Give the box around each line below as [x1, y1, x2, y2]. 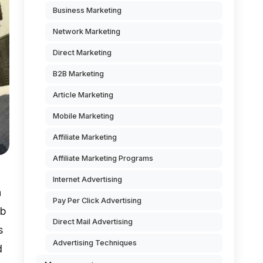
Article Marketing [53, 90, 113, 99]
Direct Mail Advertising [53, 217, 133, 226]
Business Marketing [53, 6, 122, 15]
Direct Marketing [53, 48, 112, 57]
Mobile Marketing [53, 112, 114, 120]
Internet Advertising [53, 175, 122, 184]
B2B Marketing [53, 69, 104, 78]
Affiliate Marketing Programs [53, 154, 153, 163]
